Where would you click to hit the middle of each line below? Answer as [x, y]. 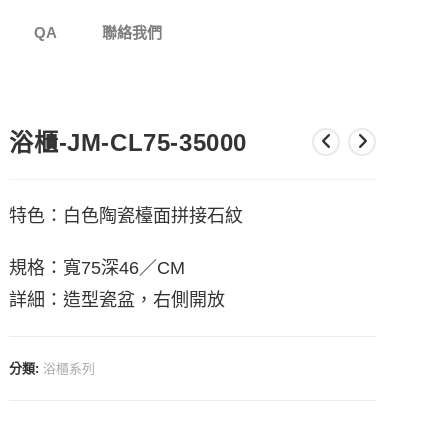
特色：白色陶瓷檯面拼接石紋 [126, 215]
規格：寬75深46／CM [97, 267]
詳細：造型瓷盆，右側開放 [117, 299]
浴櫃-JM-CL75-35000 [128, 142]
